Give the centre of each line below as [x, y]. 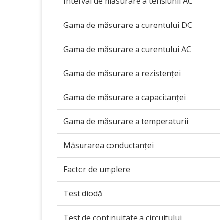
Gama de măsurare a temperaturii [126, 121]
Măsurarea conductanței [109, 145]
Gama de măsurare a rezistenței [122, 73]
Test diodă [83, 193]
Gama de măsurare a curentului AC [127, 49]
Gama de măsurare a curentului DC [128, 25]
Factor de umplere [97, 169]
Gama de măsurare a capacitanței [124, 97]
